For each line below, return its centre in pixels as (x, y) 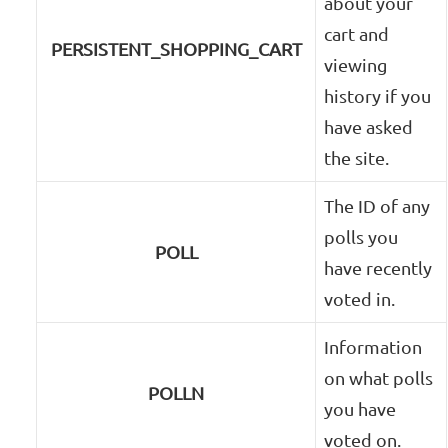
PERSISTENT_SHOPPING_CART (176, 49)
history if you (378, 96)
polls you (361, 237)
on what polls (379, 378)
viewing (356, 65)
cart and (357, 34)
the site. (357, 158)
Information (373, 347)
